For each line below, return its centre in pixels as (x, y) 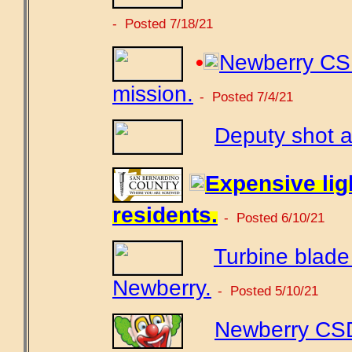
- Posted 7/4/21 (246, 96)
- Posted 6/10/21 (274, 217)
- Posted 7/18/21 (163, 23)
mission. (153, 93)
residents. (165, 214)
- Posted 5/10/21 (268, 290)
